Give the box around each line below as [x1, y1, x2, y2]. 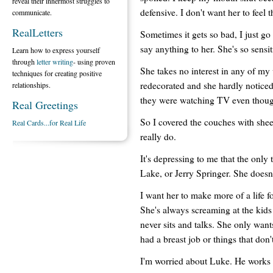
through [12, 57, 37, 66]
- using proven [73, 57, 115, 66]
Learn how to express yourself [12, 45, 100, 55]
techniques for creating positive [12, 68, 102, 78]
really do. [140, 130, 176, 143]
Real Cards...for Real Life [12, 118, 86, 127]
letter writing [37, 57, 73, 66]
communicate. [12, 7, 52, 17]
